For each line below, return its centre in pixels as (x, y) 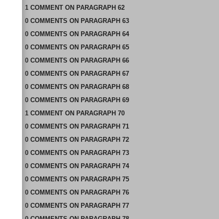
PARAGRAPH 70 (100, 113)
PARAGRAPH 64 (105, 34)
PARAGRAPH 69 (105, 100)
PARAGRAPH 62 (100, 8)
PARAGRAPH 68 (105, 87)
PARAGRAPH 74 (105, 166)
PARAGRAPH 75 (105, 179)
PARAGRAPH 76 (105, 192)
